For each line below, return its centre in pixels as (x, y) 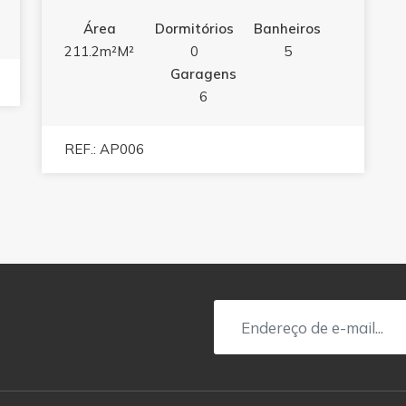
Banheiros (288, 29)
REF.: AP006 (104, 149)
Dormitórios (194, 29)
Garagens (203, 74)
